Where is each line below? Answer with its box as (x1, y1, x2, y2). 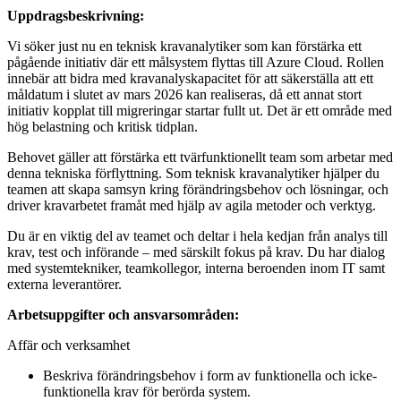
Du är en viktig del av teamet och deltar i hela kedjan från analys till (7, 228, 388, 244)
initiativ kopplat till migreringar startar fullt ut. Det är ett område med (7, 103, 392, 119)
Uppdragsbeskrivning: (7, 8, 144, 24)
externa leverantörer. (7, 277, 122, 293)
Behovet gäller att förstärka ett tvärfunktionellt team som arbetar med (7, 149, 393, 166)
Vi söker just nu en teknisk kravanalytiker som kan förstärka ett (7, 38, 362, 55)
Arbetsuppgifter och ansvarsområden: (7, 307, 239, 323)
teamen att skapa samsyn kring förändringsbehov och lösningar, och (7, 182, 388, 198)
